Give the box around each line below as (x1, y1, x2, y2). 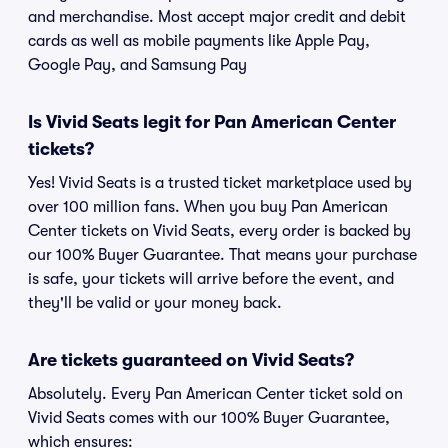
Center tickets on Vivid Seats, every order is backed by (28, 222, 411, 240)
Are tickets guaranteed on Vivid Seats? (28, 350, 354, 370)
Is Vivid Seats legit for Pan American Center (28, 112, 396, 132)
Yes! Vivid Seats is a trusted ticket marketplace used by (28, 174, 412, 192)
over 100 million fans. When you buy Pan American (28, 198, 388, 216)
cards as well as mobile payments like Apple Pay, (28, 32, 370, 50)
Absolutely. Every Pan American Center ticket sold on (28, 385, 403, 403)
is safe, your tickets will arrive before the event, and (28, 270, 394, 288)
